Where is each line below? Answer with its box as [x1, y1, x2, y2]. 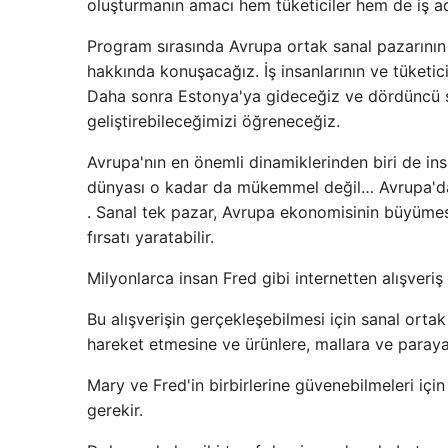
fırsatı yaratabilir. [87, 227, 214, 247]
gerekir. [87, 400, 143, 420]
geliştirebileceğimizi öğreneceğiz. [87, 111, 340, 131]
